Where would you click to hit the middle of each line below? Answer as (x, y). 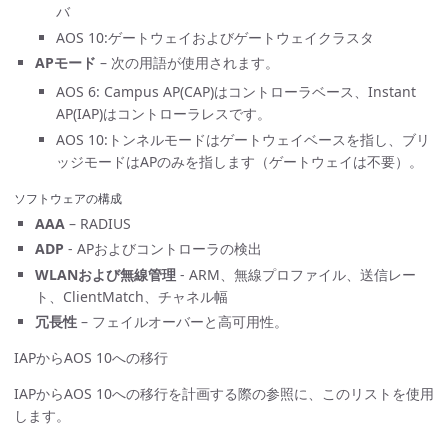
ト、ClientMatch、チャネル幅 (131, 296)
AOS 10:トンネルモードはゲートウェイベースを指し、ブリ (243, 139)
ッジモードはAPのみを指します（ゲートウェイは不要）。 (239, 161)
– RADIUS (98, 223)
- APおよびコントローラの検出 (163, 248)
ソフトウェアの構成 (68, 198)
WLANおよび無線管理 (105, 274)
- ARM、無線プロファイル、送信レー (296, 274)
